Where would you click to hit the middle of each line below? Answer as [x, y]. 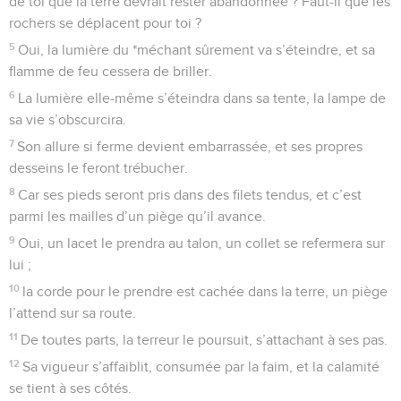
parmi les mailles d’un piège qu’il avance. [137, 216]
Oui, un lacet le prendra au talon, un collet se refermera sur [202, 243]
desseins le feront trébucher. [98, 168]
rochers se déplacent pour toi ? [105, 23]
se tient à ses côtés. [70, 388]
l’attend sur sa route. [73, 313]
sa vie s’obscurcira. [68, 119]
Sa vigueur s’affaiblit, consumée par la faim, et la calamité [201, 367]
